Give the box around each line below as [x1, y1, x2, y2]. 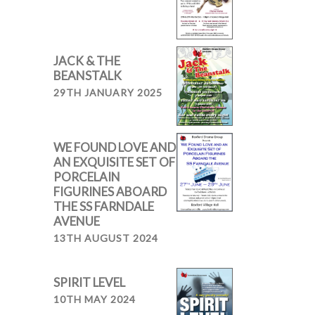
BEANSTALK [53, 67, 122, 83]
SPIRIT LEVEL [53, 275, 125, 290]
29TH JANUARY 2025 [53, 86, 162, 98]
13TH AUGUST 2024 [53, 232, 158, 245]
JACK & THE [53, 53, 120, 68]
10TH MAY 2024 [53, 293, 136, 306]
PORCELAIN [53, 169, 120, 185]
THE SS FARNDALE [53, 199, 154, 214]
